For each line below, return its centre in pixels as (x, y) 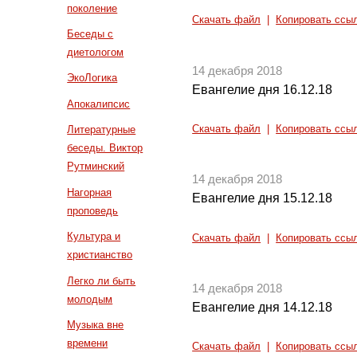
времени (88, 343)
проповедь (93, 210)
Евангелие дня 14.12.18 (263, 307)
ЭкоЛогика (92, 78)
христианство (100, 255)
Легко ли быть (102, 280)
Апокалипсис (99, 104)
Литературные (102, 130)
